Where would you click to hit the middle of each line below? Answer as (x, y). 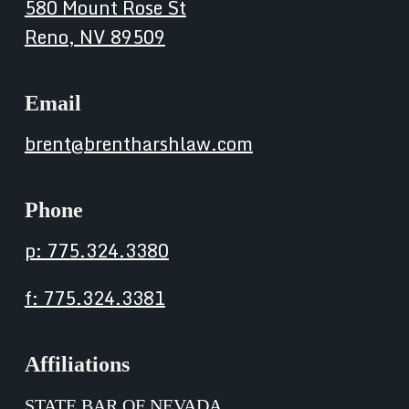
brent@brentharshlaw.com (138, 143)
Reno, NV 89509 (94, 37)
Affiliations (77, 364)
